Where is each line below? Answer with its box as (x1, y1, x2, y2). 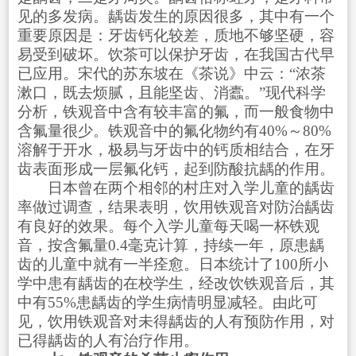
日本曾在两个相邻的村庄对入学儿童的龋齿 (17, 179, 335, 196)
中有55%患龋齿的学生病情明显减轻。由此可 (17, 293, 318, 311)
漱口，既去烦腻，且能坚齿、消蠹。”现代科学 (17, 83, 326, 101)
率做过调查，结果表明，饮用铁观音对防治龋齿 (17, 198, 335, 215)
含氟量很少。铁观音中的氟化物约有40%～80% (17, 122, 331, 139)
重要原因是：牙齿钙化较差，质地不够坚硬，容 (17, 26, 335, 44)
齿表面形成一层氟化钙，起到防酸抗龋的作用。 (17, 160, 335, 177)
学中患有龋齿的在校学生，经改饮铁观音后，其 (17, 274, 335, 292)
